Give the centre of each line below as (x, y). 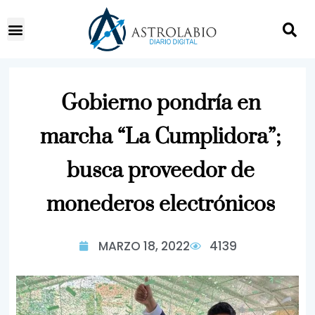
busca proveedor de (161, 171)
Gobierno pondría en (161, 103)
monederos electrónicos (161, 205)
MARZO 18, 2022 (144, 246)
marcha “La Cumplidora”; (161, 137)
